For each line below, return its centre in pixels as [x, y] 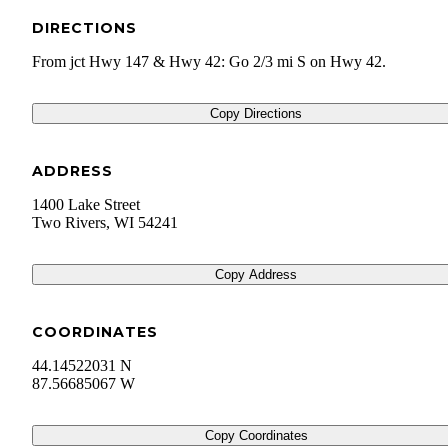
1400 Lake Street [86, 205]
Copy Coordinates [256, 436]
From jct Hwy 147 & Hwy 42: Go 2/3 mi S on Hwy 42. [209, 62]
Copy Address [256, 275]
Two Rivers [69, 223]
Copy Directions [256, 114]
